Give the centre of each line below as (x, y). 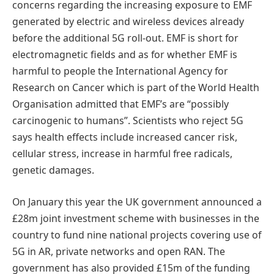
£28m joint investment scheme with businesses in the (136, 218)
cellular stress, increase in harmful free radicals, (122, 154)
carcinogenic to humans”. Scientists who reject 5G (128, 121)
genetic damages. (53, 170)
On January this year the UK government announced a (137, 202)
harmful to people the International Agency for (120, 71)
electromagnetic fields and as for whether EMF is (125, 55)
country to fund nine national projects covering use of (137, 235)
